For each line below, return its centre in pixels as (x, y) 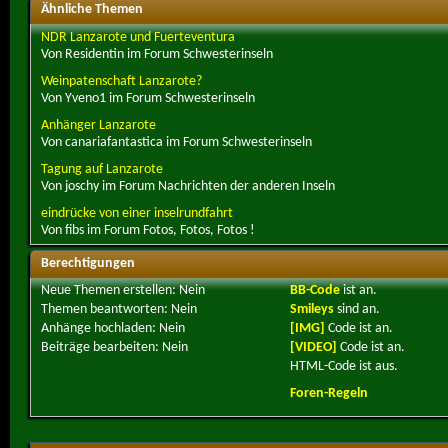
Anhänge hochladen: (100, 328)
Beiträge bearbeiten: (101, 347)
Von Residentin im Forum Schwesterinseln (157, 54)
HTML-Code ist (332, 366)
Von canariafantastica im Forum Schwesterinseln (176, 142)
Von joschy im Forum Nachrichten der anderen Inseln (188, 186)
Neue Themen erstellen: (110, 290)
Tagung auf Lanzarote (102, 169)
